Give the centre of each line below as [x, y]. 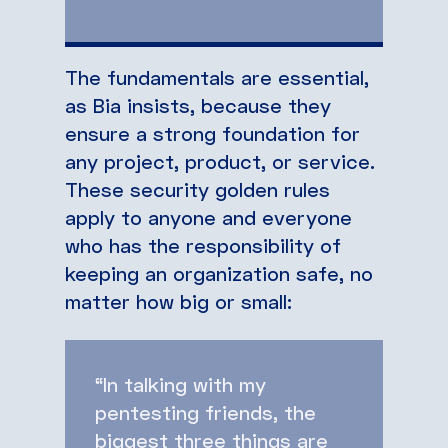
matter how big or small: [178, 300]
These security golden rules [197, 188]
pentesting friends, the [205, 411]
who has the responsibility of [203, 244]
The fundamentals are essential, [217, 76]
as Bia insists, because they [198, 104]
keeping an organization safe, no [219, 272]
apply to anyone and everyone [208, 216]
